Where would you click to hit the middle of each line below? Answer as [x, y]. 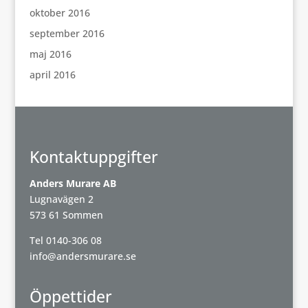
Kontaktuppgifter [93, 157]
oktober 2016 [59, 13]
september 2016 [67, 33]
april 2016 [52, 75]
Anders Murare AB [73, 183]
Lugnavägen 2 [61, 199]
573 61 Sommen [66, 215]
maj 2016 [50, 54]
